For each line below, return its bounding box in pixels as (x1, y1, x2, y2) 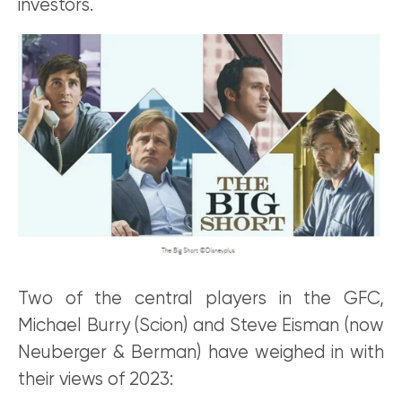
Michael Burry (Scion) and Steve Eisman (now (18, 316, 384, 336)
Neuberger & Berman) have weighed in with (18, 343, 384, 363)
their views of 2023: (18, 370, 173, 389)
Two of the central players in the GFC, (18, 289, 384, 309)
